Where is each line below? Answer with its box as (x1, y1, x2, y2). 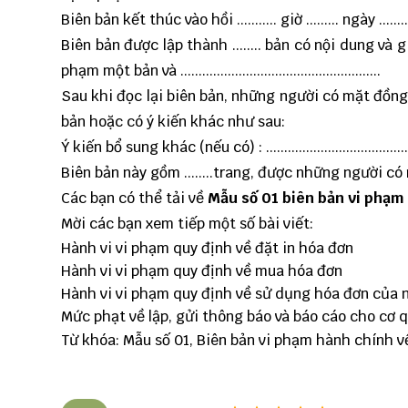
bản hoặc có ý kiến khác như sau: (61, 112, 285, 132)
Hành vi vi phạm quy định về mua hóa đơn (61, 261, 342, 281)
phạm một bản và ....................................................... (61, 61, 381, 81)
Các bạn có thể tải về (61, 189, 208, 209)
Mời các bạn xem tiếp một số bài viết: (61, 214, 313, 234)
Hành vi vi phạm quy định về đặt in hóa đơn (61, 239, 353, 259)
